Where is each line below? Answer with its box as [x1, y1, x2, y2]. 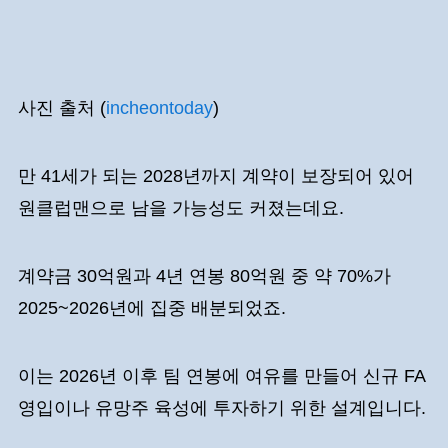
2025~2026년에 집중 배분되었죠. [17, 297, 291, 318]
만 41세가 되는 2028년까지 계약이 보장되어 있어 [17, 166, 414, 187]
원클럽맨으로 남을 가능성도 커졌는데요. [17, 198, 349, 219]
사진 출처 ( [17, 98, 106, 119]
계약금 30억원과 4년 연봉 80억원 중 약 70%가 [17, 265, 391, 286]
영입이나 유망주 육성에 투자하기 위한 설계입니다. [17, 397, 426, 418]
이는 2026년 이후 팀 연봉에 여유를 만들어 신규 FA [17, 365, 425, 386]
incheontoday [105, 98, 213, 119]
